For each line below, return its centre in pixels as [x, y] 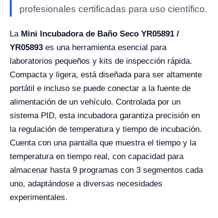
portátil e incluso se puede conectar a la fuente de [100, 89]
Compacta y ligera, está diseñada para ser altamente [106, 75]
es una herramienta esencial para [105, 48]
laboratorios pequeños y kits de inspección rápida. [101, 61]
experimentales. [39, 198]
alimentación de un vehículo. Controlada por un [95, 102]
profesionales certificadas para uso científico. [113, 9]
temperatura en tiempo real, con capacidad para [97, 157]
